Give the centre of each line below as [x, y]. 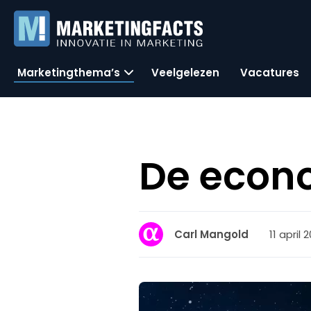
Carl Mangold [212, 234]
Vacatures [270, 72]
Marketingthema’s [69, 72]
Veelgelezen [185, 72]
